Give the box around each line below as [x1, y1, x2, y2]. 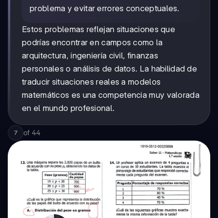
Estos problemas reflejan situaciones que [22, 24, 175, 35]
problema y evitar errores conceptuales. [30, 3, 180, 14]
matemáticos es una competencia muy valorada [22, 90, 200, 100]
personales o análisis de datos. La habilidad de [22, 64, 198, 74]
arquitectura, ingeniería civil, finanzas [22, 51, 159, 61]
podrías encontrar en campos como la [22, 37, 163, 48]
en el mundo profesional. [22, 103, 115, 113]
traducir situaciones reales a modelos [22, 77, 161, 87]
